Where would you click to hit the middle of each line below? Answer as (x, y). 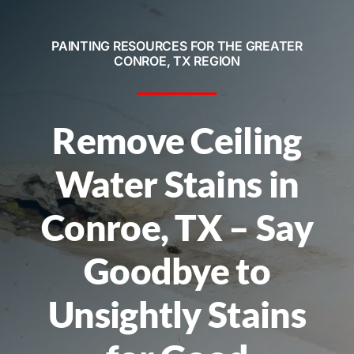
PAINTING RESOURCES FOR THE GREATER (177, 45)
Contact (43, 60)
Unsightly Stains (177, 314)
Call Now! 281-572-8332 (177, 104)
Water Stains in (177, 183)
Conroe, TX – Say (177, 227)
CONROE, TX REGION (177, 60)
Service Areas (62, 15)
